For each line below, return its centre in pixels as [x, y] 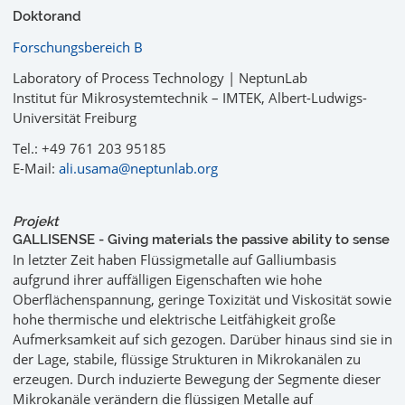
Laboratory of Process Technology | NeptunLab [160, 78]
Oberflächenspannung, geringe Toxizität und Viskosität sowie [202, 300]
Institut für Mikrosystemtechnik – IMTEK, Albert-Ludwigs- [190, 98]
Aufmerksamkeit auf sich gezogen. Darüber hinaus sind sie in [202, 339]
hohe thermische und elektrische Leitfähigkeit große [174, 320]
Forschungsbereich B [78, 47]
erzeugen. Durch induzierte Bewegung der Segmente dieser [197, 379]
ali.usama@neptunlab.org [138, 169]
